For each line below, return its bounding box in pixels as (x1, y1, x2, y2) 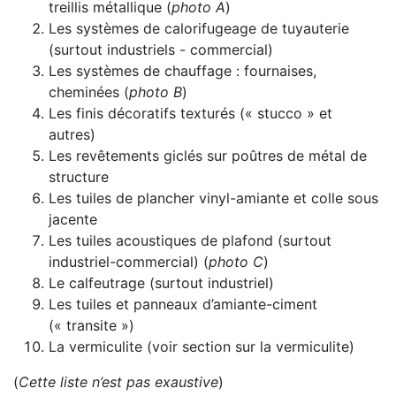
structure (49, 168, 109, 186)
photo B (129, 83, 182, 101)
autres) (49, 126, 95, 143)
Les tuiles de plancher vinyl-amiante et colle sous (49, 189, 378, 207)
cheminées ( (49, 83, 129, 101)
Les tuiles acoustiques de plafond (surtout (49, 232, 331, 249)
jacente (49, 210, 97, 228)
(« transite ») (49, 316, 134, 334)
